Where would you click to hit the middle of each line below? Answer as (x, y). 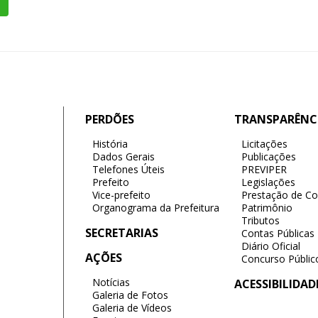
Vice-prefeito (122, 195)
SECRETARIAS (122, 233)
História (110, 144)
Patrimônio (267, 208)
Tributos (261, 220)
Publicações (269, 157)
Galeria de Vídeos (132, 308)
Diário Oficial (271, 246)
